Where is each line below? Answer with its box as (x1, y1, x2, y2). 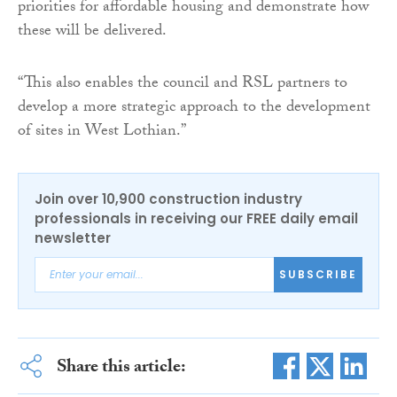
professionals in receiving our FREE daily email (35, 208, 358, 228)
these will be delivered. (18, 18, 167, 46)
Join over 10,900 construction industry (35, 189, 302, 208)
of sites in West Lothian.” (18, 118, 186, 146)
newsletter (35, 228, 111, 247)
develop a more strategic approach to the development (18, 94, 370, 122)
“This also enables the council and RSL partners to (18, 70, 347, 98)
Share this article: (56, 353, 186, 384)
